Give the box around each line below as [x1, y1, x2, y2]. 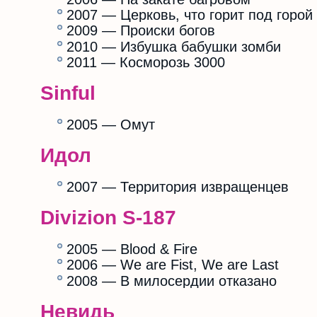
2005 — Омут [67, 117, 155, 133]
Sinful [40, 82, 96, 105]
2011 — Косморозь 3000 [67, 54, 225, 71]
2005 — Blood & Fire [67, 241, 197, 258]
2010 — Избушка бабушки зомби [67, 38, 281, 54]
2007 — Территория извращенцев [67, 179, 289, 195]
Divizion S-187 [40, 207, 176, 229]
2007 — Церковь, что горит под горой [67, 6, 313, 23]
